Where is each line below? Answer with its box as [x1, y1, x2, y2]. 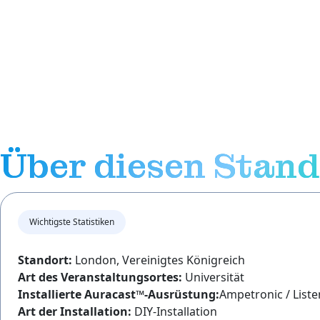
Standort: [18, 251, 72, 268]
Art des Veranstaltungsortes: [18, 269, 182, 285]
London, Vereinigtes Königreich [72, 251, 245, 268]
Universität [182, 269, 244, 285]
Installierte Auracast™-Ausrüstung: [18, 286, 219, 302]
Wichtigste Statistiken [29, 215, 114, 228]
